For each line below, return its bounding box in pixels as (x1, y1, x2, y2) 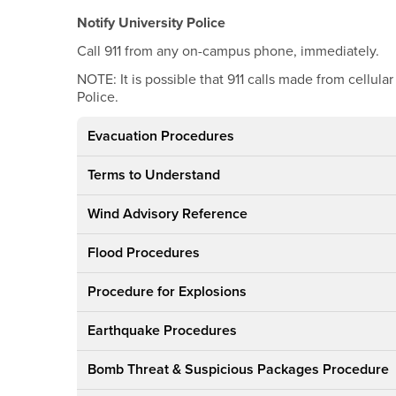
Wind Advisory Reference (88, 205, 248, 224)
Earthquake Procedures (88, 322, 238, 340)
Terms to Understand (88, 166, 221, 185)
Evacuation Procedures (88, 127, 235, 146)
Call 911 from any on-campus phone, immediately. (77, 42, 380, 61)
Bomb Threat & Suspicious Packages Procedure (88, 361, 390, 379)
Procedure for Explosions (88, 283, 247, 301)
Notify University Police (77, 14, 226, 33)
